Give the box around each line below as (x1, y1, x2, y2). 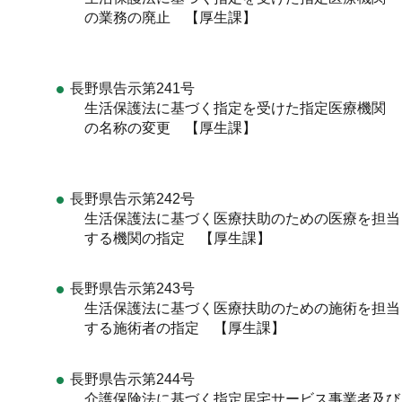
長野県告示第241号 (69, 80, 195, 96)
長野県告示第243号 (69, 281, 195, 297)
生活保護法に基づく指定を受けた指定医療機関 (69, 100, 386, 116)
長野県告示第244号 (69, 371, 195, 388)
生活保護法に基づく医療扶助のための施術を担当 (69, 301, 400, 317)
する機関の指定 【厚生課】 (69, 230, 271, 246)
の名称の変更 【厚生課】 (69, 119, 260, 135)
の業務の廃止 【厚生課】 (69, 9, 260, 25)
